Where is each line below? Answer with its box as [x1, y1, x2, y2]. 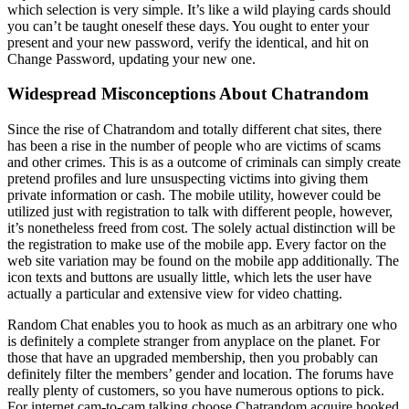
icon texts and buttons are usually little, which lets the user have [7, 269, 372, 286]
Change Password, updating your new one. [7, 50, 256, 67]
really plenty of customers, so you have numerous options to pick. [7, 383, 384, 399]
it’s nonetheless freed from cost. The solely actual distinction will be [7, 220, 395, 236]
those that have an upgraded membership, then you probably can [7, 350, 378, 366]
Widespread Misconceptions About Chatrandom [7, 84, 369, 104]
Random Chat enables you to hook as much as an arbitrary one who [7, 317, 397, 333]
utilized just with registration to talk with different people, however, [7, 204, 393, 220]
